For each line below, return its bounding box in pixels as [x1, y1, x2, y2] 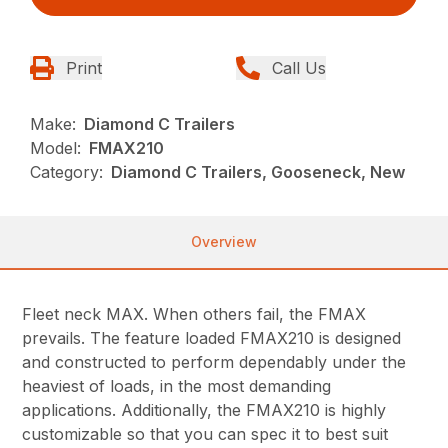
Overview [191, 233, 257, 251]
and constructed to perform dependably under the [22, 352, 407, 373]
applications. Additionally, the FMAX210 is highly [22, 400, 387, 421]
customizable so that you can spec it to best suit [22, 424, 389, 445]
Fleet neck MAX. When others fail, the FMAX [22, 304, 367, 325]
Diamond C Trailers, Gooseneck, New [111, 162, 406, 183]
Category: [30, 162, 104, 183]
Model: [30, 138, 82, 159]
